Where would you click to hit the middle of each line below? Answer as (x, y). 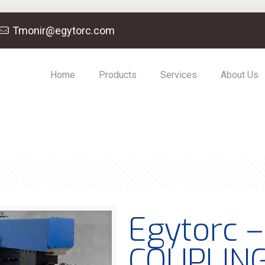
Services (178, 75)
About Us (239, 75)
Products (117, 75)
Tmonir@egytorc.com (63, 30)
